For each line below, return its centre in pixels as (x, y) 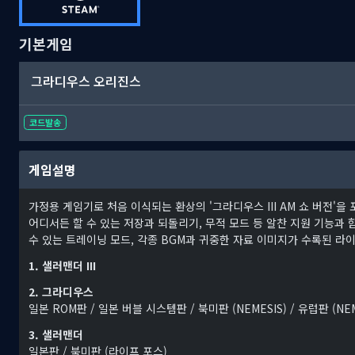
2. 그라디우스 (61, 292)
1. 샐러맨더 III (62, 266)
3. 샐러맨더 (56, 335)
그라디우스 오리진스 (86, 80)
